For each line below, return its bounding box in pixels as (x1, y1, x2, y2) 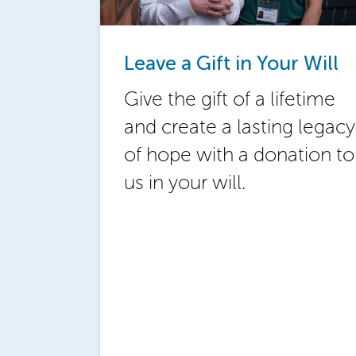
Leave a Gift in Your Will (123, 51, 339, 76)
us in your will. (123, 170, 246, 195)
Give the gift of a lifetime (123, 87, 335, 112)
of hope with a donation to (123, 142, 354, 168)
